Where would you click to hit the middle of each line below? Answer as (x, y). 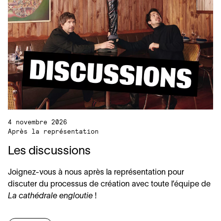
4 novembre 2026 (37, 122)
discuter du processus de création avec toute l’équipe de (109, 184)
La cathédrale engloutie (51, 196)
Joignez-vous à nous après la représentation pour (96, 173)
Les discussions (49, 151)
